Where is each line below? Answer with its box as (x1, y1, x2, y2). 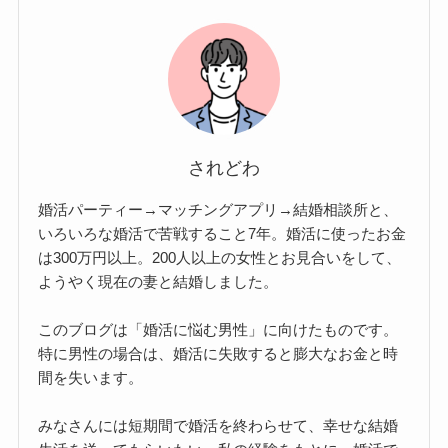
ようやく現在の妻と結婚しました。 (38, 272, 279, 290)
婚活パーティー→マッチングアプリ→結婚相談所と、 (38, 200, 399, 218)
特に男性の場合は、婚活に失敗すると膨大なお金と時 (38, 344, 399, 362)
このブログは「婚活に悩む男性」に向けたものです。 (38, 320, 399, 338)
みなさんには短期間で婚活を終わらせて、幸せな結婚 (38, 416, 399, 434)
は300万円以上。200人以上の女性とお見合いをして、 (38, 248, 402, 266)
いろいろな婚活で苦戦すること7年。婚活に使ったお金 (38, 224, 407, 242)
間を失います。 (38, 368, 144, 386)
